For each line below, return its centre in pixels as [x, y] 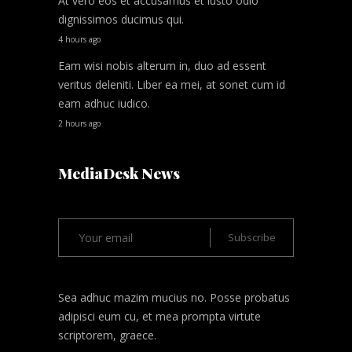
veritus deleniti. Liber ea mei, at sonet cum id [172, 85]
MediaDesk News [119, 173]
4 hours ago [79, 40]
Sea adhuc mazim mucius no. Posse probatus [174, 298]
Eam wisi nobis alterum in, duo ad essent [162, 66]
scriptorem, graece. [107, 335]
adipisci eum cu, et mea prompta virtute [159, 317]
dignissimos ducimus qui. [123, 20]
